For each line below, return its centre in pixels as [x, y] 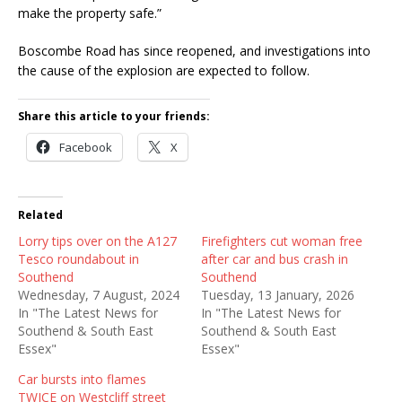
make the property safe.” [90, 13]
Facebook [86, 147]
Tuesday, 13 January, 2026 [278, 294]
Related [40, 214]
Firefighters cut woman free [282, 240]
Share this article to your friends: [114, 116]
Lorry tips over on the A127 [97, 240]
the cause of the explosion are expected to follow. [164, 70]
